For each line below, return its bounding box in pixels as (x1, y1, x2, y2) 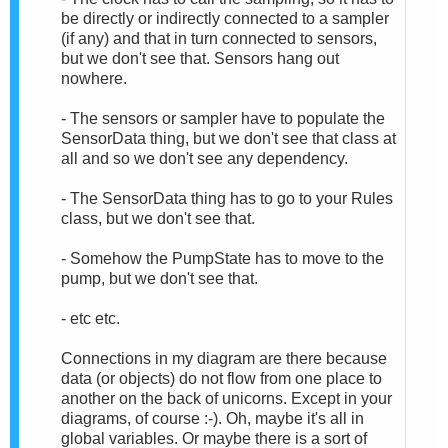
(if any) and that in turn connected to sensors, (61, 29, 377, 47)
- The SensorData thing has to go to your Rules (61, 189, 393, 207)
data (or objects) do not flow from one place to (61, 369, 382, 387)
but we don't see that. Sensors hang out (61, 49, 339, 67)
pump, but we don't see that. (61, 269, 258, 287)
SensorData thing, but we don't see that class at (61, 129, 396, 147)
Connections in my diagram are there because (61, 349, 387, 367)
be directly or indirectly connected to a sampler (61, 9, 389, 27)
